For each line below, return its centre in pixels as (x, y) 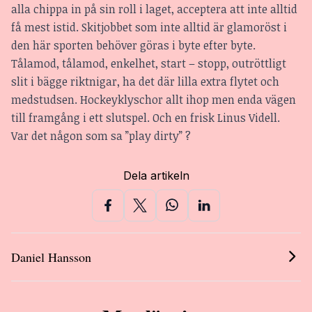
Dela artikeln (156, 175)
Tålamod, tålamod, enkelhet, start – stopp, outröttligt (149, 63)
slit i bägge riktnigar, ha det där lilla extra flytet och (145, 81)
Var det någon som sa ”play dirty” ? (101, 135)
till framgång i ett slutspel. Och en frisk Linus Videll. (146, 117)
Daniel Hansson (51, 257)
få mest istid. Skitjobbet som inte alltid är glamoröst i (149, 27)
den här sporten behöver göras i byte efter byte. (133, 45)
